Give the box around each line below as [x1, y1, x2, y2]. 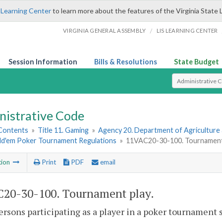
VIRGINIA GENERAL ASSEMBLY [63, 27, 146, 34]
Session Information [8, 57, 77, 66]
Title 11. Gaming [38, 126, 89, 135]
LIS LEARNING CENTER [156, 27, 218, 34]
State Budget [174, 57, 219, 66]
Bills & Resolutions [94, 57, 157, 66]
